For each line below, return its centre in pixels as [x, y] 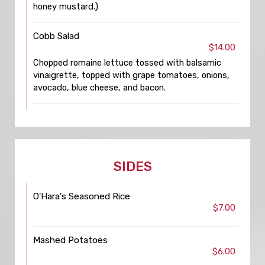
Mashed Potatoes [70, 240]
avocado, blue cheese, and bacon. [99, 88]
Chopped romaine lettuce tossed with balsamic [127, 63]
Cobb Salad [56, 36]
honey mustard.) [66, 7]
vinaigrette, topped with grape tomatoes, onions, [131, 75]
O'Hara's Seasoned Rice [82, 196]
